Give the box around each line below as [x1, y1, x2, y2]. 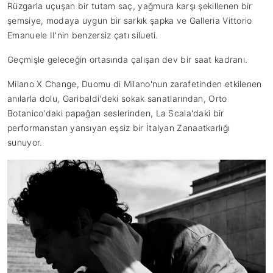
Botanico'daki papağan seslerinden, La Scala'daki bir [7, 107, 224, 118]
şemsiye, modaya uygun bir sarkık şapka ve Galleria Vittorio [7, 15, 252, 26]
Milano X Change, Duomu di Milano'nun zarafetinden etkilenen [7, 78, 262, 89]
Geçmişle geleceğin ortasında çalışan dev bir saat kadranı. [7, 54, 248, 65]
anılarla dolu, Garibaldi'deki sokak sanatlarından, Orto [7, 93, 227, 104]
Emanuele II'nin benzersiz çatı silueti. [7, 29, 158, 40]
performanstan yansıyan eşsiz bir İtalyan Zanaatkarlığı [7, 122, 230, 133]
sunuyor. [7, 136, 43, 147]
